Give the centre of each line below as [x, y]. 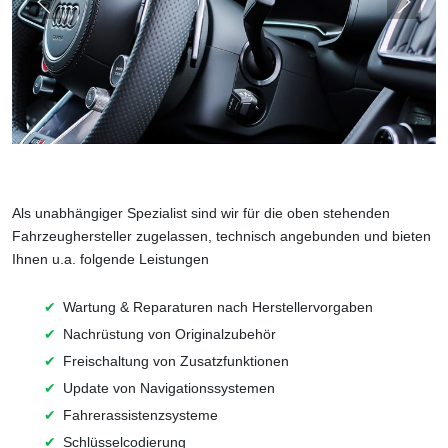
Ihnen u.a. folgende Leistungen [110, 258]
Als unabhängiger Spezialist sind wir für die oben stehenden [201, 212]
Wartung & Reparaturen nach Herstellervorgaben [218, 306]
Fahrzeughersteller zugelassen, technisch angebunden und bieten [221, 235]
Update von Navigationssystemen [169, 387]
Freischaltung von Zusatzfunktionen [176, 360]
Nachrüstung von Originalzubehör [169, 333]
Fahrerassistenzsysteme [140, 414]
